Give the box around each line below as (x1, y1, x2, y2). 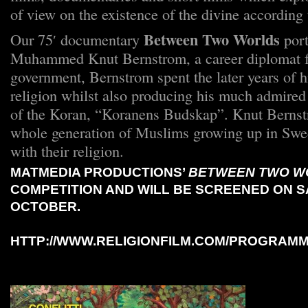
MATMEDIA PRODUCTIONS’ (10, 165, 188, 179)
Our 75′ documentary (10, 29, 144, 49)
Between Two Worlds (144, 28, 280, 51)
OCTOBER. (10, 199, 80, 214)
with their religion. (10, 140, 124, 161)
